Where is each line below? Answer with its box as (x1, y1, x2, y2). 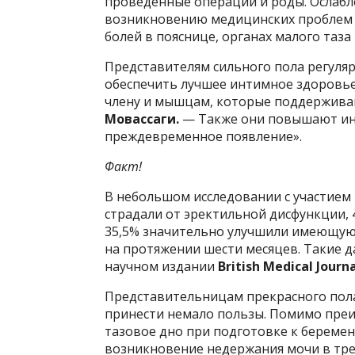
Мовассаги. (105, 110, 182, 128)
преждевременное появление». (105, 128, 302, 145)
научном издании (105, 258, 218, 275)
